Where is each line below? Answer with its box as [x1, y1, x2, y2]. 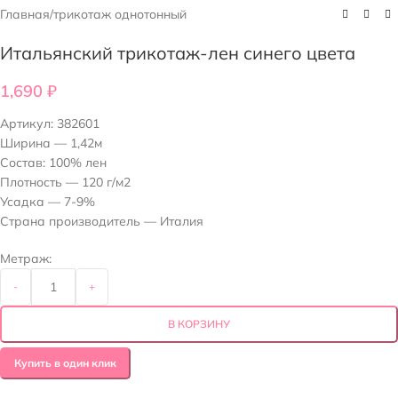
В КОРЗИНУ [168, 317, 230, 330]
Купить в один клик [14, 356, 116, 370]
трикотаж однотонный [53, 6, 187, 22]
